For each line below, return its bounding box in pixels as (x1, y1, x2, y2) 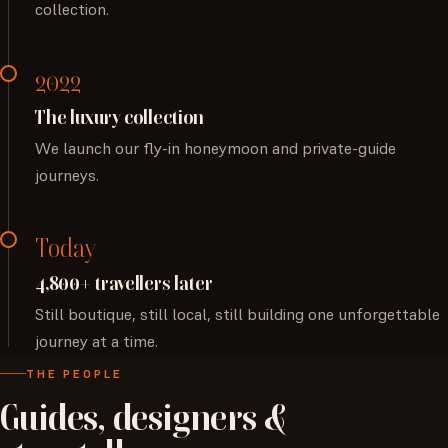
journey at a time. (35, 331, 159, 353)
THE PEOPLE (26, 366, 123, 382)
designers (112, 395, 257, 440)
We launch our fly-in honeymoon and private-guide (35, 137, 397, 159)
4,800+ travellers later (35, 272, 213, 296)
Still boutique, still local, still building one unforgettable (35, 304, 441, 326)
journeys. (35, 164, 100, 186)
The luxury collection (35, 105, 205, 129)
